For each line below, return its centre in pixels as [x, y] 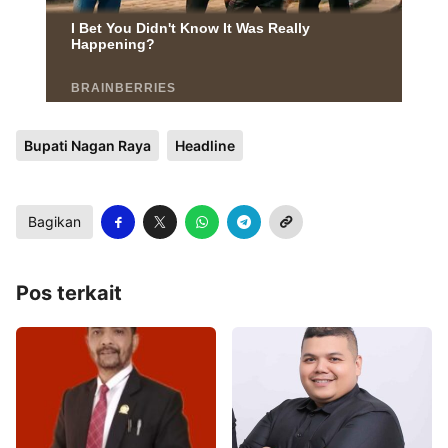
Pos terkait [69, 292]
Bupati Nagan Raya [87, 145]
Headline [205, 145]
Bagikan [54, 221]
